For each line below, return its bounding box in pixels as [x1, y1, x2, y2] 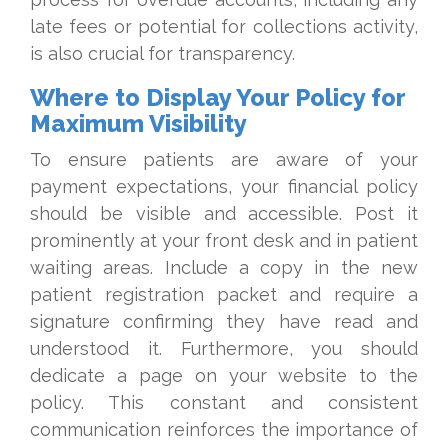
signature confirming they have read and [30, 311, 418, 332]
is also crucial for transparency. [30, 43, 295, 64]
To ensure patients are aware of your [30, 149, 418, 170]
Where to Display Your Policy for [30, 83, 405, 112]
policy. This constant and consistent [30, 392, 418, 413]
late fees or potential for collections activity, [30, 16, 418, 37]
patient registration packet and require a [30, 284, 418, 305]
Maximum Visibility [30, 109, 247, 138]
